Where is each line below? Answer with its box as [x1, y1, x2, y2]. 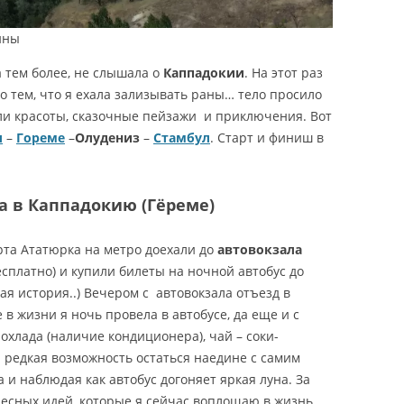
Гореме [16, 129, 65, 147]
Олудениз [75, 129, 143, 147]
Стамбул [153, 129, 210, 147]
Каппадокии [163, 64, 244, 82]
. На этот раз [244, 64, 323, 82]
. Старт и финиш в [210, 129, 324, 147]
